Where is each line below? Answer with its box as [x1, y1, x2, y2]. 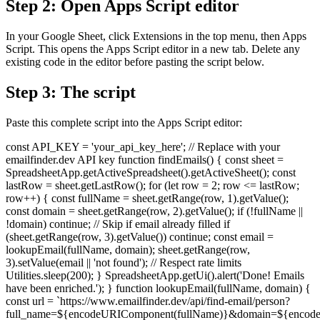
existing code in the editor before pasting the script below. [6, 56, 264, 69]
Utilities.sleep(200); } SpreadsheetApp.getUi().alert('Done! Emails [6, 269, 304, 282]
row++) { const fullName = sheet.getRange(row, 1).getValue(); [6, 192, 289, 205]
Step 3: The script [6, 83, 136, 102]
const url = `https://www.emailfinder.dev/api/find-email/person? [6, 295, 290, 308]
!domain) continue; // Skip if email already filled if [6, 218, 230, 231]
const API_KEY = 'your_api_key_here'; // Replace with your [6, 141, 280, 154]
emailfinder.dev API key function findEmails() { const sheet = [6, 154, 284, 166]
